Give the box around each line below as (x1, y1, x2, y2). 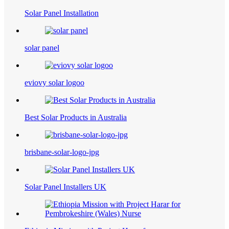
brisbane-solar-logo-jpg (25, 148, 99, 157)
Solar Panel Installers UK (25, 182, 106, 192)
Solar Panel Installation (25, 9, 99, 18)
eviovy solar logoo (25, 78, 84, 87)
